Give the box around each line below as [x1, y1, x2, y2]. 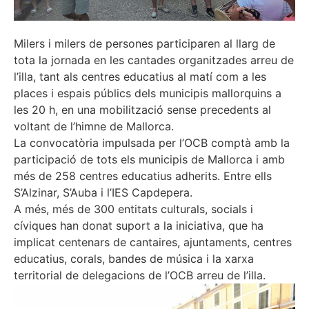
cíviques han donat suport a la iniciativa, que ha [14, 218, 263, 232]
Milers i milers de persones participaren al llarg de [14, 36, 275, 50]
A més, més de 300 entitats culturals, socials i [14, 201, 253, 216]
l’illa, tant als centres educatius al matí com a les [14, 69, 266, 83]
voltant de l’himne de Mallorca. [14, 119, 174, 133]
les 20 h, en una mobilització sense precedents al [14, 102, 271, 117]
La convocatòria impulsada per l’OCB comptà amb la [14, 135, 290, 150]
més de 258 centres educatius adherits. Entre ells [14, 168, 272, 183]
